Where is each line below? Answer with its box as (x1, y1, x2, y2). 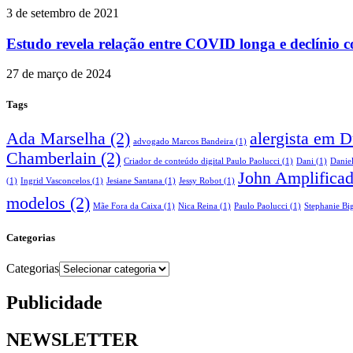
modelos (6, 193, 65, 213)
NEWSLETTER (6, 329, 138, 350)
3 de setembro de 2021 (6, 6, 119, 20)
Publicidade (6, 292, 102, 313)
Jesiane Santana (106, 176, 162, 185)
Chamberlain (6, 148, 96, 168)
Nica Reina (178, 201, 217, 210)
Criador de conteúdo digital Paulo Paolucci (124, 156, 280, 165)
